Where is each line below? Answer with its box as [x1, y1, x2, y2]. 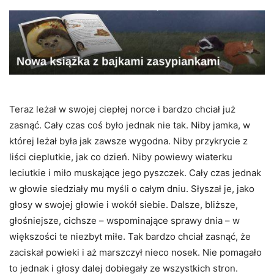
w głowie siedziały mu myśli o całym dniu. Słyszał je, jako [9, 182, 254, 194]
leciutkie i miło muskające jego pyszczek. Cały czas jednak [9, 166, 261, 179]
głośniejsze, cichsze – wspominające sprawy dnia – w [9, 214, 240, 226]
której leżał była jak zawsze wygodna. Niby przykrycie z [9, 135, 248, 147]
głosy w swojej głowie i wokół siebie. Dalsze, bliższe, [9, 198, 238, 210]
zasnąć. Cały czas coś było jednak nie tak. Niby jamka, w [9, 119, 250, 131]
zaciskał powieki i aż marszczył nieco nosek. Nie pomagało [9, 246, 262, 258]
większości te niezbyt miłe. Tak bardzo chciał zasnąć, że [9, 230, 251, 242]
